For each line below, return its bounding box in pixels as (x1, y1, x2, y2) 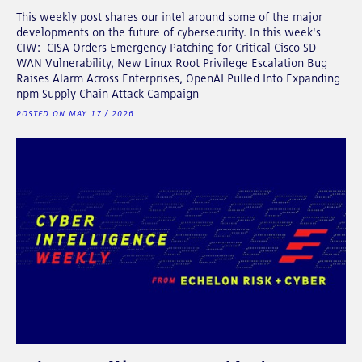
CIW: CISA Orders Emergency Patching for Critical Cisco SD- (16, 40, 321, 54)
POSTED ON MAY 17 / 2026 (16, 108, 134, 118)
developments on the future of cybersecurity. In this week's (16, 25, 321, 39)
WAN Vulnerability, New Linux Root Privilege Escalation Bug (16, 56, 327, 69)
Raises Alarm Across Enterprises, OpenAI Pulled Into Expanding (16, 71, 340, 85)
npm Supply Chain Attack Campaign (16, 86, 199, 100)
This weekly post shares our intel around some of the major (16, 10, 322, 23)
